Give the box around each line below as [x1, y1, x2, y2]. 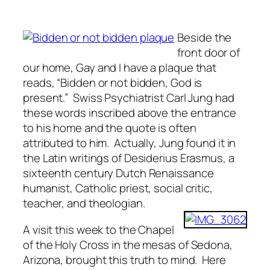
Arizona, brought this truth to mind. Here [23, 251, 226, 268]
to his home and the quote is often [23, 120, 196, 136]
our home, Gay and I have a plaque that [23, 60, 217, 76]
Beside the [177, 30, 232, 46]
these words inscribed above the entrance [23, 105, 236, 121]
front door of [177, 45, 240, 61]
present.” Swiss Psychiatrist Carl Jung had [23, 90, 234, 106]
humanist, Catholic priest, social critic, [23, 180, 213, 196]
